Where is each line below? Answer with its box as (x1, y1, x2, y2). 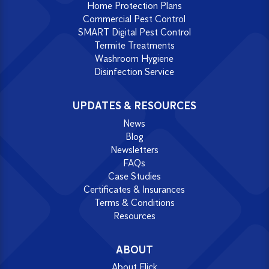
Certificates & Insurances (83, 183, 186, 195)
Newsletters (110, 144, 159, 156)
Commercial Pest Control (83, 13, 186, 25)
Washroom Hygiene (95, 52, 174, 64)
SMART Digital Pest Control (77, 26, 191, 38)
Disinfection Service (94, 65, 175, 77)
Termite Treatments (94, 39, 175, 51)
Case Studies (107, 170, 161, 182)
